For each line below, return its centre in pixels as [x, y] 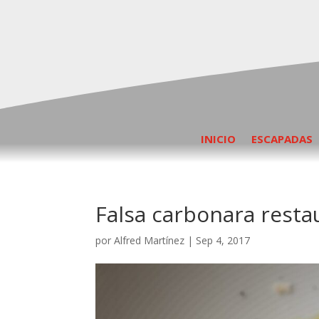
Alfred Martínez [150, 241]
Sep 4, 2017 [223, 241]
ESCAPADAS [282, 139]
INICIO [218, 139]
